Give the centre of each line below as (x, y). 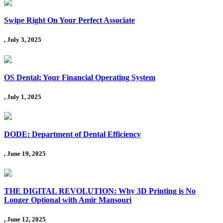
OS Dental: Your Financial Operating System (80, 77)
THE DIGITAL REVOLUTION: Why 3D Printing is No (100, 191)
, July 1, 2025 (23, 97)
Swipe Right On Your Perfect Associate (69, 20)
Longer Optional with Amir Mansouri (68, 200)
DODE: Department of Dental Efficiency (72, 134)
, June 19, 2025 (25, 154)
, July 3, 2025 (23, 40)
